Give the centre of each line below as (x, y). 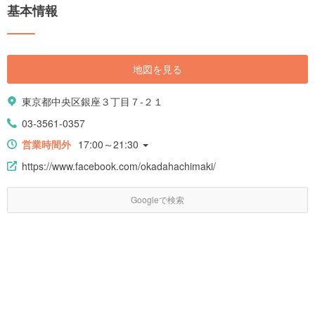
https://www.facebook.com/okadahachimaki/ (119, 166)
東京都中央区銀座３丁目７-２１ (92, 101)
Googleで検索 (157, 199)
